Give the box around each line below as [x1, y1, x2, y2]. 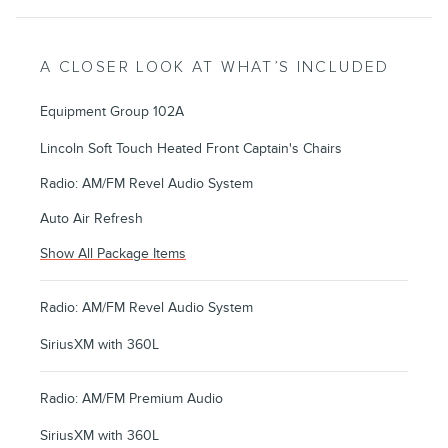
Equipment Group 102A [40, 103, 184, 121]
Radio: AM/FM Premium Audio [40, 390, 223, 408]
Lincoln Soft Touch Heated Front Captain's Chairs [40, 140, 342, 158]
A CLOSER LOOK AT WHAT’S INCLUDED [40, 58, 390, 78]
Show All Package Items [40, 245, 186, 263]
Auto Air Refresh [40, 210, 143, 228]
